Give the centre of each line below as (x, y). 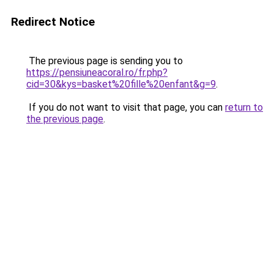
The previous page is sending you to (105, 61)
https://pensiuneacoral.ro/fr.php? (97, 72)
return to (244, 107)
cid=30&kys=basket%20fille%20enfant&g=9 (121, 84)
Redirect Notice (53, 22)
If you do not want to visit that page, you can (126, 107)
